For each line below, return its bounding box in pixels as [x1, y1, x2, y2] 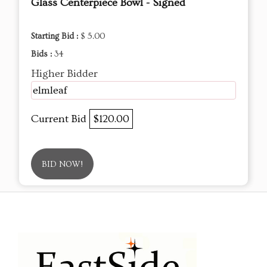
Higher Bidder [31, 67, 98, 80]
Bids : [31, 49, 54, 59]
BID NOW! [42, 159, 83, 169]
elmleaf [33, 83, 67, 97]
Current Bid [31, 112, 89, 125]
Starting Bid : [31, 31, 80, 41]
